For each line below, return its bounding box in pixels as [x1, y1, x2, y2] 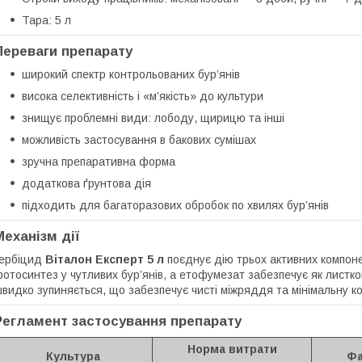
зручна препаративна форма [22, 154, 175, 168]
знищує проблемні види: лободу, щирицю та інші [22, 111, 284, 124]
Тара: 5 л [22, 13, 71, 27]
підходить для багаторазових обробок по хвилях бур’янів [22, 198, 329, 212]
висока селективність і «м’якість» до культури [22, 89, 263, 103]
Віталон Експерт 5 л [45, 252, 164, 266]
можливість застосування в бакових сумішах [22, 133, 256, 146]
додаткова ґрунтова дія [22, 176, 151, 190]
